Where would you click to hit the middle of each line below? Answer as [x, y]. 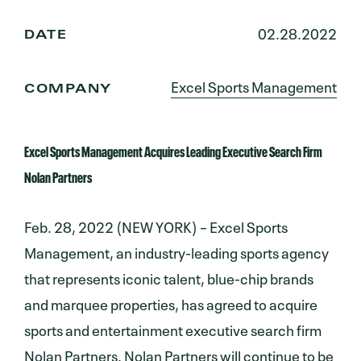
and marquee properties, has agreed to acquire [171, 303]
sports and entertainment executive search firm [173, 328]
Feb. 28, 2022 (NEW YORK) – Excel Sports [156, 225]
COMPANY [68, 89]
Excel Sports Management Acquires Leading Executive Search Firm [173, 149]
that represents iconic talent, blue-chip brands [169, 277]
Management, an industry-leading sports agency [176, 251]
